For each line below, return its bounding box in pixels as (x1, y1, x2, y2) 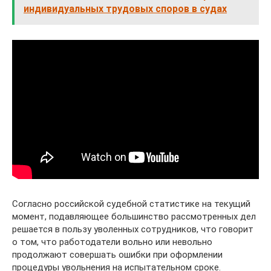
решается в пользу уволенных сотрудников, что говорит (12, 224, 253, 235)
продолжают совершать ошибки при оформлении (12, 249, 223, 261)
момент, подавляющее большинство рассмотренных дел (12, 211, 256, 223)
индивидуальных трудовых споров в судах (24, 3, 227, 15)
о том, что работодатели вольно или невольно (12, 237, 212, 248)
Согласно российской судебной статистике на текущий (12, 198, 250, 210)
